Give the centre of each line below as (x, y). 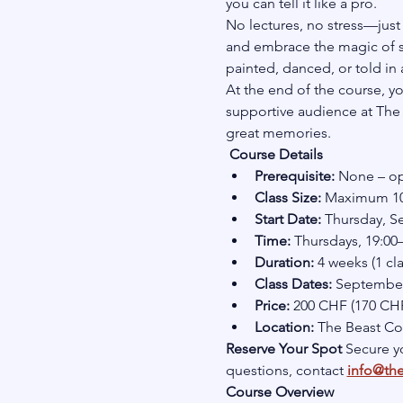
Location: (284, 327)
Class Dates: (293, 284)
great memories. (278, 133)
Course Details (276, 154)
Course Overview (279, 392)
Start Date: (287, 219)
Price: (272, 305)
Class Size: (287, 197)
